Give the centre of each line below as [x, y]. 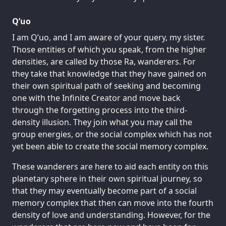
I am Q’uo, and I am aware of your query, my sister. [108, 37]
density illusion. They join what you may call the [102, 122]
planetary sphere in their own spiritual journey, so [107, 178]
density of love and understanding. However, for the [111, 215]
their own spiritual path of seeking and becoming [106, 86]
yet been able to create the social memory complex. [110, 146]
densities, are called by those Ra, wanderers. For [104, 61]
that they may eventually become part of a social [104, 190]
